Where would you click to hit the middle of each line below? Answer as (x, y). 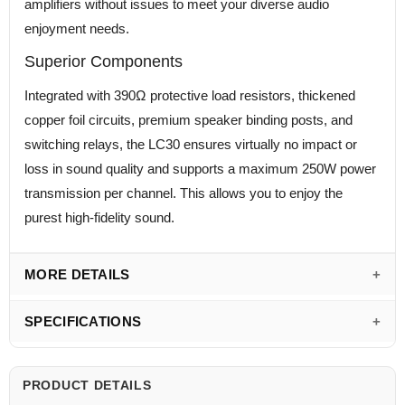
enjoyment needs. (77, 29)
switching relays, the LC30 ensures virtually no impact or (191, 145)
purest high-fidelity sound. (99, 218)
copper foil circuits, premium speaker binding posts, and (188, 120)
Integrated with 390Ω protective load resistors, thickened (190, 96)
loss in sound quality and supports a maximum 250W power (200, 169)
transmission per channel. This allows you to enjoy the (184, 193)
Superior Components (104, 62)
